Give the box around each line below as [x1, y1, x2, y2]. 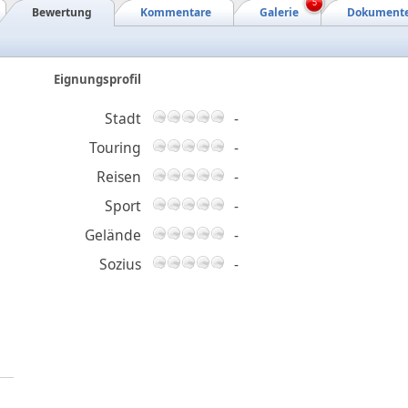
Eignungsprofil [54, 71, 141, 88]
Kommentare [140, 5, 211, 21]
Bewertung [32, 5, 92, 21]
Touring [89, 138, 141, 158]
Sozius [99, 254, 141, 275]
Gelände [85, 225, 141, 246]
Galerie [260, 5, 299, 21]
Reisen [97, 167, 141, 188]
